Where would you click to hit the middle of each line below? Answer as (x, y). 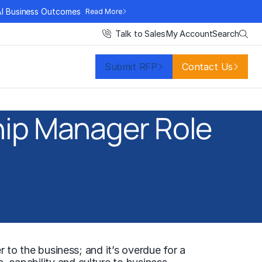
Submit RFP (131, 67)
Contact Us (207, 67)
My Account (189, 34)
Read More (104, 11)
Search (226, 34)
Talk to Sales (140, 34)
